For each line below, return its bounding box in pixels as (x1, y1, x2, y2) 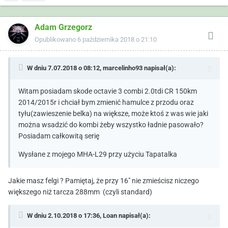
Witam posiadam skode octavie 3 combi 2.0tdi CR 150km (18, 87, 197, 95)
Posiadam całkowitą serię (18, 131, 99, 140)
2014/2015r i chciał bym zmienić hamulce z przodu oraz (18, 98, 194, 106)
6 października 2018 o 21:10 (77, 35, 157, 43)
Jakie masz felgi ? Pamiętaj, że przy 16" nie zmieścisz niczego (8, 176, 199, 185)
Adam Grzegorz (35, 22, 92, 32)
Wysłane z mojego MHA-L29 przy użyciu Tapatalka (18, 150, 177, 158)
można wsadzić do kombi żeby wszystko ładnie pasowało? (18, 120, 204, 129)
